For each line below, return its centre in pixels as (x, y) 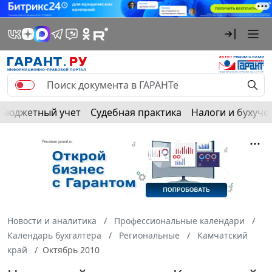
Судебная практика (136, 112)
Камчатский (223, 235)
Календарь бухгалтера (54, 235)
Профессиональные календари (179, 220)
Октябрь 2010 (71, 250)
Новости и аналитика (52, 220)
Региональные (149, 235)
